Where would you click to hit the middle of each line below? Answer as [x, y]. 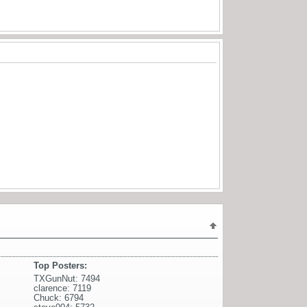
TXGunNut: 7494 [67, 278]
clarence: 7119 [62, 288]
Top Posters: [60, 265]
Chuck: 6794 [59, 297]
